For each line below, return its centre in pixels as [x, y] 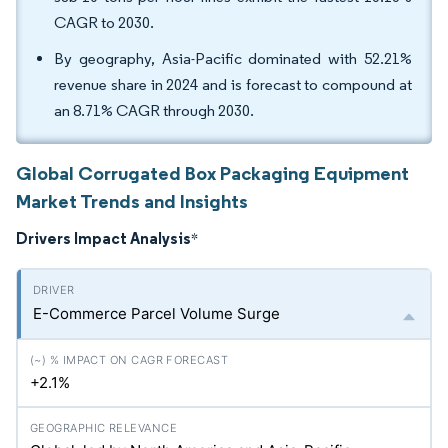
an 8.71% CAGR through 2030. [155, 110]
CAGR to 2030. [105, 22]
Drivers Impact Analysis [103, 238]
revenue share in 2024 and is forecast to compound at [233, 84]
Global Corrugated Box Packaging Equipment [212, 173]
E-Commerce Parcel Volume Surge [156, 313]
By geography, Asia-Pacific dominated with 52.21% [233, 58]
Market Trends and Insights [132, 201]
